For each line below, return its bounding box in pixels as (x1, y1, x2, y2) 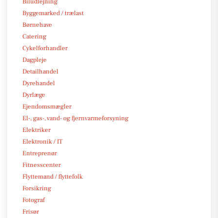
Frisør (22, 207, 39, 216)
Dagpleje (22, 55, 47, 64)
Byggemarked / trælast (22, 9, 84, 17)
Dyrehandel (22, 79, 55, 87)
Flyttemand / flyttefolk (22, 172, 83, 181)
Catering (22, 32, 46, 40)
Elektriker (22, 126, 51, 134)
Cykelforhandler (22, 44, 68, 52)
